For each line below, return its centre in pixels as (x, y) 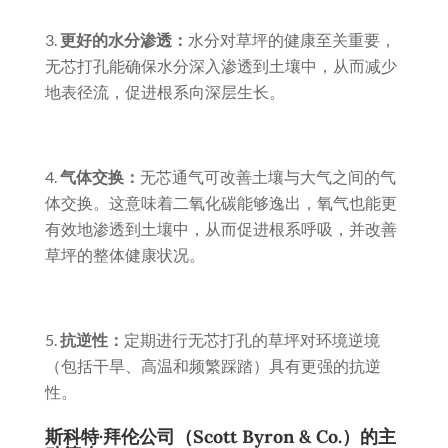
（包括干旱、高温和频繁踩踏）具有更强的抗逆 (212, 366)
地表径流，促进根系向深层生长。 (164, 92)
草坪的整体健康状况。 (124, 255)
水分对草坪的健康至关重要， (291, 40)
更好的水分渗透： (123, 40)
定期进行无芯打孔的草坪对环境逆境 (251, 340)
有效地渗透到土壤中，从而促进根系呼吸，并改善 (220, 229)
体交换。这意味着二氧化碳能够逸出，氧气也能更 (220, 203)
